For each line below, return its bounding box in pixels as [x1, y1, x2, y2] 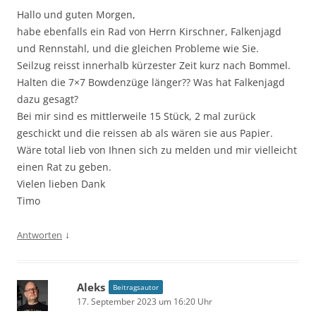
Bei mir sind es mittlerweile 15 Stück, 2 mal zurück [17, 109, 255, 123]
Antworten [17, 228, 62, 241]
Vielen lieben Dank [17, 176, 105, 190]
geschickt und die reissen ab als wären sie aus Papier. [17, 126, 273, 140]
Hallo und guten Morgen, [17, 7, 135, 21]
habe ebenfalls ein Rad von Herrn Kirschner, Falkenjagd [17, 24, 281, 38]
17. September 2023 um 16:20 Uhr [77, 295, 212, 308]
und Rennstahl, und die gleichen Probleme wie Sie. [17, 41, 259, 55]
